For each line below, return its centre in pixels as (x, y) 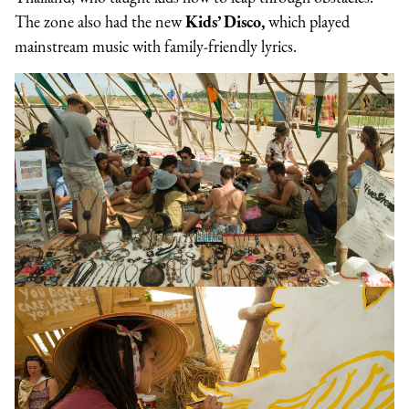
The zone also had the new (100, 22)
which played (307, 22)
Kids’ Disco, (225, 22)
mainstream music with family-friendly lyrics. (156, 47)
